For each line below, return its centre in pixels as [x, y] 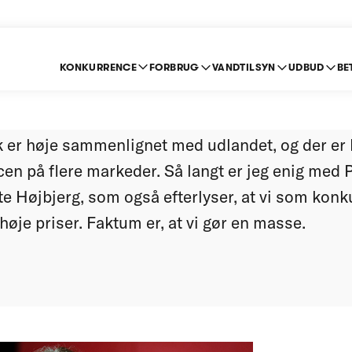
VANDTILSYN [244, 67]
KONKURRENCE [98, 67]
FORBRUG [174, 67]
